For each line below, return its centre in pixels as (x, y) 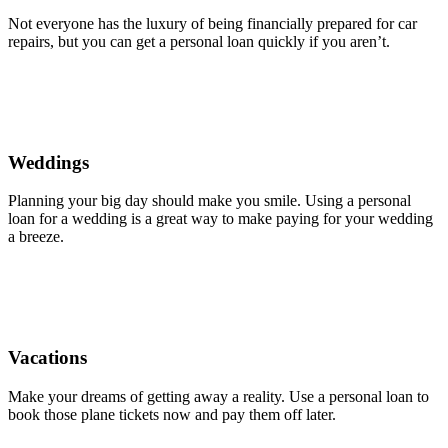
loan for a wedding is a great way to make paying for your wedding (220, 219)
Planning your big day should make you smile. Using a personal (209, 201)
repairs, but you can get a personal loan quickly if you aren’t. (199, 42)
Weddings (48, 162)
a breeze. (36, 237)
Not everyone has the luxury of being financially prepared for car (212, 24)
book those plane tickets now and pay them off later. (172, 414)
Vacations (47, 358)
